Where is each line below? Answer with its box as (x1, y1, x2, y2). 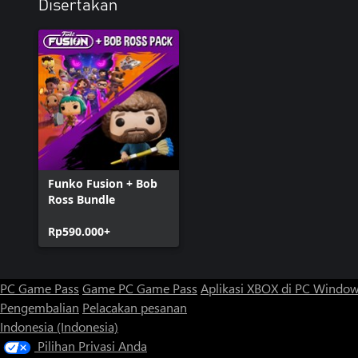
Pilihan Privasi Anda (38, 337, 147, 354)
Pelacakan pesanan (82, 299, 187, 316)
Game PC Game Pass (82, 280, 197, 296)
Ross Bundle (48, 192, 115, 207)
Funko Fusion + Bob (48, 176, 157, 191)
